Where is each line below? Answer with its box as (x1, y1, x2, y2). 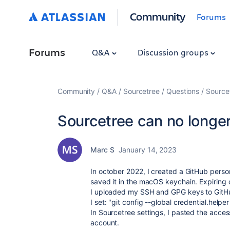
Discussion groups (137, 47, 210, 57)
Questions (166, 87, 200, 95)
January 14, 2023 (118, 145, 177, 154)
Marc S (90, 145, 114, 154)
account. (90, 218, 120, 227)
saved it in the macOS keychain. (90, 177, 198, 186)
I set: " (90, 198, 112, 206)
